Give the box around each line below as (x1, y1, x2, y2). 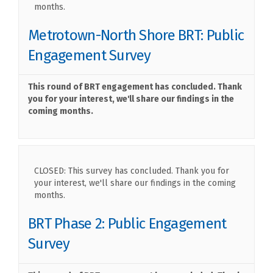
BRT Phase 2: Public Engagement (28, 215, 227, 233)
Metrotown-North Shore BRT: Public (28, 26, 244, 44)
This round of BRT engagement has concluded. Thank (28, 82, 242, 93)
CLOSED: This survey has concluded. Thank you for (34, 166, 229, 177)
